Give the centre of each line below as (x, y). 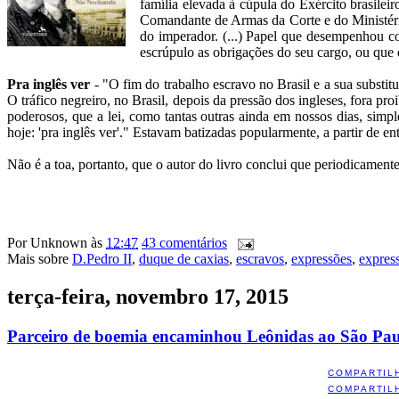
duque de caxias (184, 259)
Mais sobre (40, 259)
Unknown (59, 243)
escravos (260, 259)
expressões (322, 259)
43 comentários (184, 243)
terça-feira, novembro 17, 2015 (148, 297)
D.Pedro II (102, 259)
